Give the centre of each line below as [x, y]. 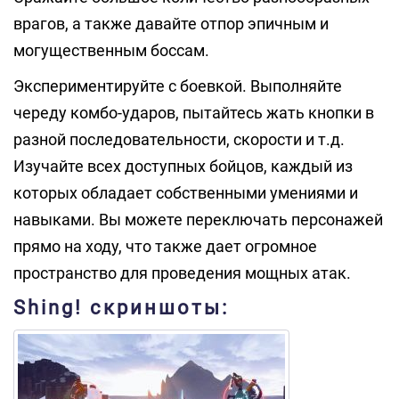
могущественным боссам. [111, 50]
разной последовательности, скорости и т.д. [179, 139]
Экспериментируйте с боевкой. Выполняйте [178, 86]
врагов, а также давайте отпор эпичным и [171, 24]
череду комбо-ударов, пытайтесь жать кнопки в [194, 113]
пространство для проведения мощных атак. [182, 273]
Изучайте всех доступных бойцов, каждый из [183, 166]
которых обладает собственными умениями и [186, 193]
